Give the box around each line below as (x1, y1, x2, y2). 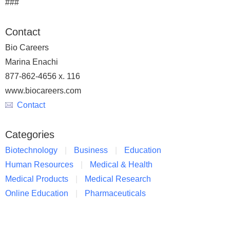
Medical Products (5, 175, 68, 183)
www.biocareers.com (5, 86, 81, 95)
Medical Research (85, 175, 151, 183)
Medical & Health (90, 160, 152, 169)
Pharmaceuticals (85, 189, 146, 198)
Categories (5, 129, 54, 140)
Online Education (5, 189, 68, 198)
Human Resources (5, 160, 73, 169)
